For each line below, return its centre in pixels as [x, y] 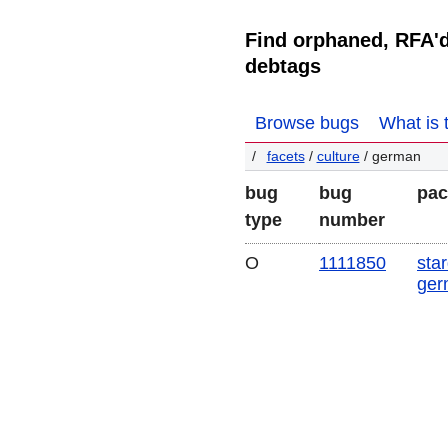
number [352, 219]
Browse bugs [307, 123]
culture [338, 156]
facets [285, 156]
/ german [390, 156]
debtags [283, 65]
